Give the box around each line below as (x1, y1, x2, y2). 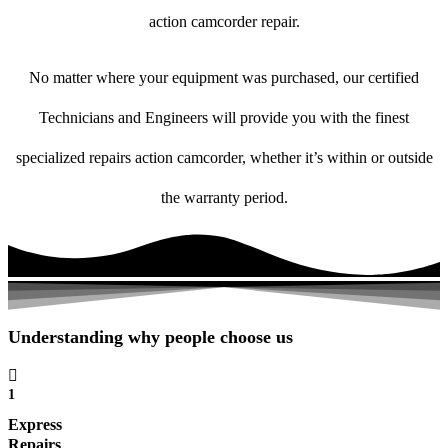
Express (8, 416, 62, 434)
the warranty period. (160, 189, 288, 207)
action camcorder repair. (148, 13, 300, 31)
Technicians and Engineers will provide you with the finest (39, 109, 409, 127)
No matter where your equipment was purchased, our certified (29, 69, 419, 87)
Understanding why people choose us (8, 327, 293, 348)
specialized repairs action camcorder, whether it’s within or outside (15, 149, 433, 167)
